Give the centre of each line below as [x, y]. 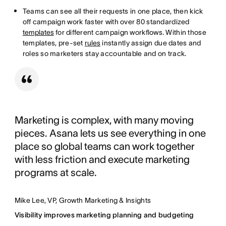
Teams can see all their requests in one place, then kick [113, 11]
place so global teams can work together [104, 146]
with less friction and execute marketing [102, 159]
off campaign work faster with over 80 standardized [106, 21]
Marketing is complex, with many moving [104, 120]
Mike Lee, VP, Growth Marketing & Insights [83, 200]
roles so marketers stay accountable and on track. [104, 53]
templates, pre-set [53, 43]
